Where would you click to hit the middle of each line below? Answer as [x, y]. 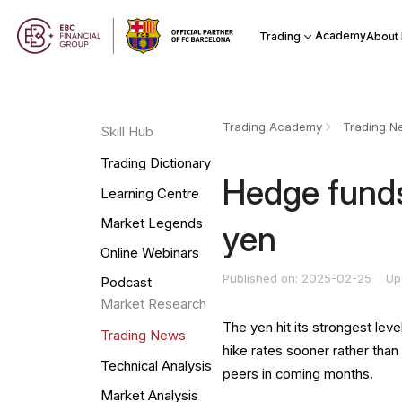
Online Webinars [149, 253]
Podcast [126, 283]
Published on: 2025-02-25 [299, 278]
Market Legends [151, 223]
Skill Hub [127, 132]
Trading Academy [273, 127]
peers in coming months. [298, 374]
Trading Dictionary [155, 164]
